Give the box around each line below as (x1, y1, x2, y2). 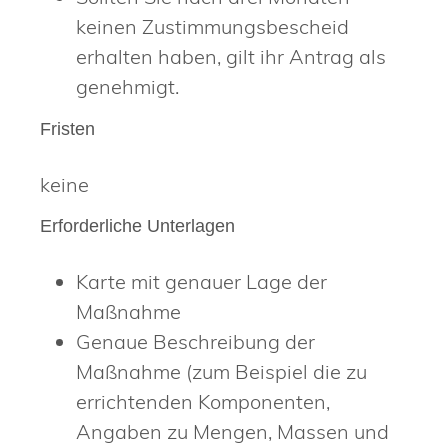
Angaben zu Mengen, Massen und (76, 418, 389, 444)
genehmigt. (76, 74, 179, 100)
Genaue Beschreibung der (76, 328, 315, 354)
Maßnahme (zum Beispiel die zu (76, 358, 367, 384)
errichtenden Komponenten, (76, 388, 330, 414)
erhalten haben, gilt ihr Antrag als (76, 44, 386, 70)
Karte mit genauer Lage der (76, 268, 327, 294)
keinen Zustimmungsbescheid (76, 14, 349, 40)
